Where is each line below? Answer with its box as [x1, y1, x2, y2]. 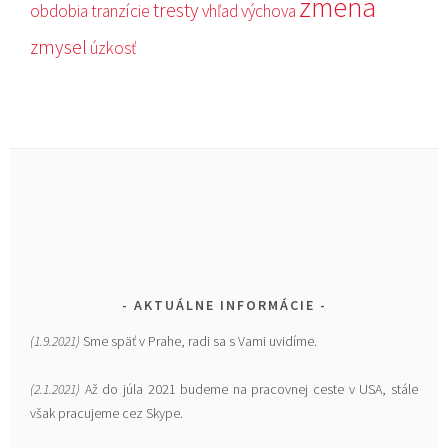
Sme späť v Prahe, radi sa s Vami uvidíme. [80, 331, 318, 350]
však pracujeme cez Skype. [30, 403, 184, 422]
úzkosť [90, 36, 137, 59]
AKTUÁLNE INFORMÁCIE [133, 295, 315, 314]
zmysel [30, 34, 88, 59]
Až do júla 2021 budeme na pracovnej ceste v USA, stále [80, 379, 418, 398]
